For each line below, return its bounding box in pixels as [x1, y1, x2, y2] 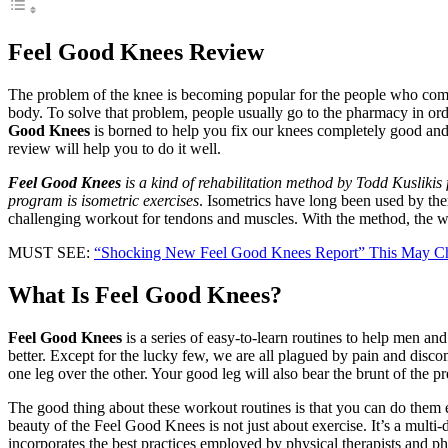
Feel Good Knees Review [8, 39, 264, 66]
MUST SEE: [8, 244, 94, 261]
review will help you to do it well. [8, 140, 221, 157]
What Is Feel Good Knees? [8, 281, 282, 308]
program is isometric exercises [8, 192, 199, 209]
